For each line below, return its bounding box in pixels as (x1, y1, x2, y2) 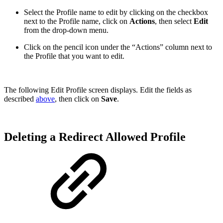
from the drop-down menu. (24, 26, 109, 35)
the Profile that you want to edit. (24, 52, 124, 61)
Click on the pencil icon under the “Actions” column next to (24, 43, 212, 52)
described (4, 95, 36, 104)
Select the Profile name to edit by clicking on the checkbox (24, 8, 208, 17)
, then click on (55, 95, 101, 104)
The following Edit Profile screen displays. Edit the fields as (4, 86, 192, 95)
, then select (155, 17, 194, 26)
